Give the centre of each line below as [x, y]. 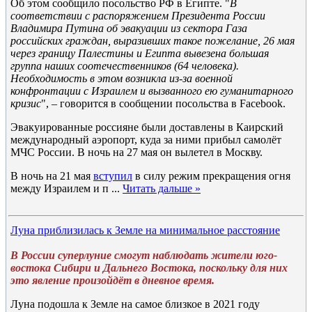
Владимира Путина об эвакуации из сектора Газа [129, 28]
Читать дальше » [162, 188]
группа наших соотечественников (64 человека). [125, 66]
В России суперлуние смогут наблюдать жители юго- [144, 255]
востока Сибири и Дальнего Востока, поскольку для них [149, 268]
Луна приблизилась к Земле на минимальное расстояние [145, 230]
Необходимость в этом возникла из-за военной [122, 78]
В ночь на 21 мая [52, 176]
